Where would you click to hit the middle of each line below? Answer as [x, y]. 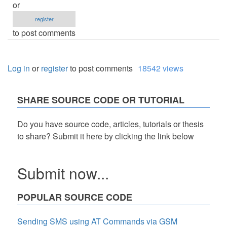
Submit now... [63, 173]
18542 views [161, 68]
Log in [19, 68]
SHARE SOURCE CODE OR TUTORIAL [101, 100]
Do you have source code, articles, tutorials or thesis [110, 124]
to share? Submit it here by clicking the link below [106, 136]
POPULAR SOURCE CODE [75, 197]
